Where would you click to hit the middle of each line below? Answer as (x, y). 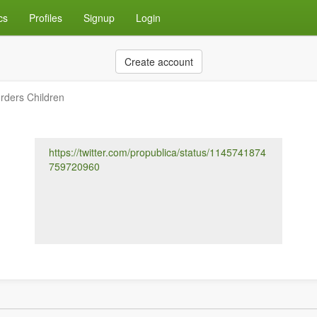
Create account (158, 62)
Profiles (46, 18)
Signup (99, 18)
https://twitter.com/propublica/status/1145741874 (157, 152)
